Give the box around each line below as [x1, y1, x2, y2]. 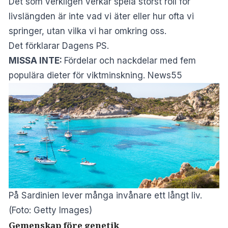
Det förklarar [9, 40, 62, 51]
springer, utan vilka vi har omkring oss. [9, 25, 166, 36]
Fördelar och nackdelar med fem [64, 55, 196, 66]
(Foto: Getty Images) [9, 205, 92, 215]
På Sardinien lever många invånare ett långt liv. [9, 190, 202, 201]
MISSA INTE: [9, 55, 62, 66]
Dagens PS [62, 40, 107, 51]
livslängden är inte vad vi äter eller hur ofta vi [9, 11, 194, 21]
